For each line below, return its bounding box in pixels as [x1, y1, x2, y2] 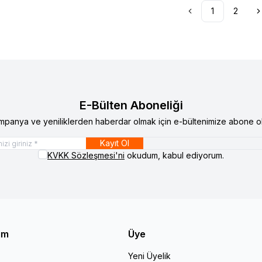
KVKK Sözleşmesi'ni [47, 150, 125, 160]
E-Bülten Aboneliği [79, 98, 183, 112]
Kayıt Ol [100, 137, 129, 148]
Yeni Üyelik [128, 250, 171, 261]
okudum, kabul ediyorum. [125, 150, 224, 160]
